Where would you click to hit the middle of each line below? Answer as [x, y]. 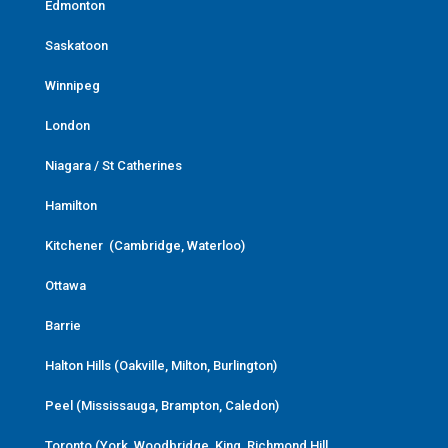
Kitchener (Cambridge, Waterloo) [144, 245]
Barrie [62, 325]
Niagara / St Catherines [113, 165]
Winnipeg [72, 85]
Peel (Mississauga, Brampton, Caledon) [161, 405]
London [67, 125]
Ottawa [65, 285]
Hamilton [70, 205]
